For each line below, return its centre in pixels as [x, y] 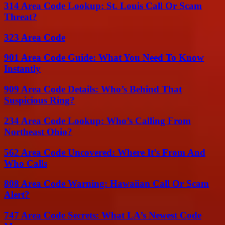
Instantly [22, 69]
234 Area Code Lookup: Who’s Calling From [97, 121]
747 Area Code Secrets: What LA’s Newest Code [103, 215]
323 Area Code [35, 37]
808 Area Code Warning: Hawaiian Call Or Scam [106, 184]
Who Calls [26, 163]
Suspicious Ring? [39, 100]
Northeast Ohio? [38, 132]
